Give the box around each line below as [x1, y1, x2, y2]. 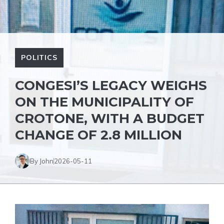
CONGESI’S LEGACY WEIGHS [15, 77, 207, 93]
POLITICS [21, 53, 57, 62]
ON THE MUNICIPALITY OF [15, 94, 194, 110]
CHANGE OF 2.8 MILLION [15, 127, 182, 143]
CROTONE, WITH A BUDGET [15, 110, 204, 126]
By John [30, 156, 53, 165]
